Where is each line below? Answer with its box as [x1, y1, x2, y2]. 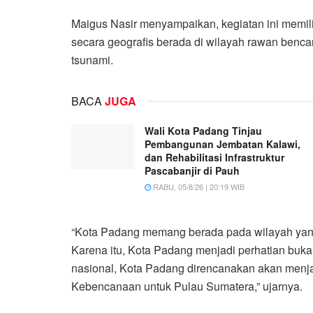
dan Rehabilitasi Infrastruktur [145, 150, 284, 164]
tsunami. [71, 51, 113, 68]
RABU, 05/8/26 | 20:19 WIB [151, 180, 245, 192]
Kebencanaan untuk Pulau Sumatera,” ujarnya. [71, 277, 303, 294]
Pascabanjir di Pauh [145, 163, 240, 177]
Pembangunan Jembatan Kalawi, [145, 136, 303, 151]
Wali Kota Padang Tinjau [145, 123, 265, 138]
